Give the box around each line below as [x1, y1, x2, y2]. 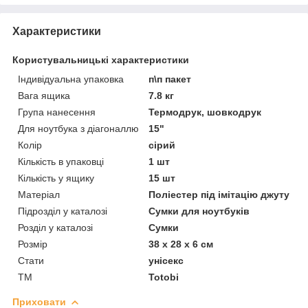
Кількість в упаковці [18, 155, 104, 167]
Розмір [18, 238, 47, 250]
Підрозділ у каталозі [18, 205, 107, 217]
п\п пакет [148, 73, 192, 85]
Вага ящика [18, 89, 70, 101]
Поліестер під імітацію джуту [148, 188, 290, 200]
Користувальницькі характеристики [12, 54, 189, 65]
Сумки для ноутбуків [148, 205, 250, 217]
